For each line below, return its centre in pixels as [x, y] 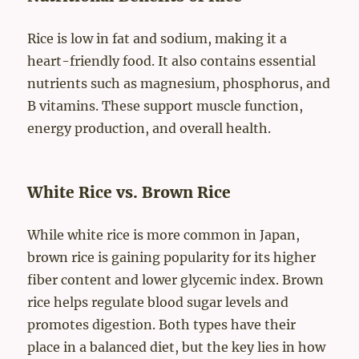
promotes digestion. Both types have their [162, 325]
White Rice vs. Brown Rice [129, 193]
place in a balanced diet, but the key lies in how [177, 347]
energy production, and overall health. [149, 129]
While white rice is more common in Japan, [164, 235]
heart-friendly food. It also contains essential [172, 61]
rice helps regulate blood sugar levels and [158, 303]
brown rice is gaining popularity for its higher [172, 258]
